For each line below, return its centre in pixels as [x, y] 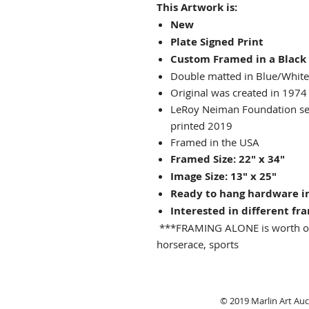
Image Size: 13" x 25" [223, 177]
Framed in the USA [215, 142]
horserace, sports [198, 245]
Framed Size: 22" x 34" [228, 159]
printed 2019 [201, 126]
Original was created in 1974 [239, 93]
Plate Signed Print [217, 42]
